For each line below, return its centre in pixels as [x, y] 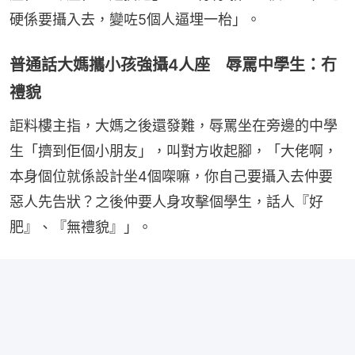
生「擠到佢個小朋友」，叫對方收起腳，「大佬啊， [174, 151]
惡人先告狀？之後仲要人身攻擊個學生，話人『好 [166, 202]
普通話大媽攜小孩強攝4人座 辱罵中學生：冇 [173, 65]
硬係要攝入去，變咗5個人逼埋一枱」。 [135, 19]
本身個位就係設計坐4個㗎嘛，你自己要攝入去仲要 [171, 176]
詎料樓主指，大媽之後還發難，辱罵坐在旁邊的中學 [174, 126]
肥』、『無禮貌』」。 [81, 227]
